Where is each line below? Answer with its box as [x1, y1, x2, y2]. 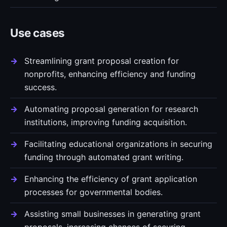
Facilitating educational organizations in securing [24, 139, 212, 149]
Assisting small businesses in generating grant [24, 209, 201, 219]
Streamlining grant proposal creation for [24, 56, 179, 66]
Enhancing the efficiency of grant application [24, 174, 197, 184]
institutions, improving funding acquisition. [24, 117, 187, 127]
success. [24, 82, 57, 92]
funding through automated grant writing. [24, 152, 183, 162]
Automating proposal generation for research [24, 104, 198, 114]
